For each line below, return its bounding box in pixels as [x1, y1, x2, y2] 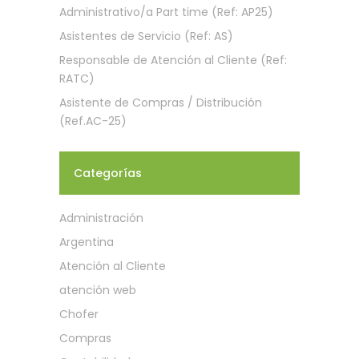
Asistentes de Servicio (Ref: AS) [59, 27, 233, 44]
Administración [59, 209, 143, 226]
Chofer [59, 305, 99, 322]
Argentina [59, 233, 114, 250]
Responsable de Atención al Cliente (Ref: [59, 51, 287, 68]
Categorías [74, 164, 142, 181]
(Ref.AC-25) [59, 112, 127, 129]
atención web [59, 281, 136, 298]
